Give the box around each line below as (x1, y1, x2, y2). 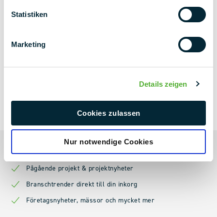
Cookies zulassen (77, 109, 140, 117)
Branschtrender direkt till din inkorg (26, 180, 138, 189)
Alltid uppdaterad (12, 139, 69, 149)
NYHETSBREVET (12, 95, 90, 109)
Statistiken (11, 10, 48, 18)
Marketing (11, 40, 46, 48)
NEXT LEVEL (12, 109, 77, 123)
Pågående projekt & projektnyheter (26, 164, 134, 173)
